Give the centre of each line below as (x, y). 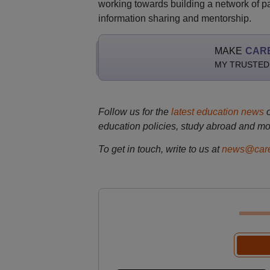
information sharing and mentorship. (174, 18)
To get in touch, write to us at (159, 149)
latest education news (217, 112)
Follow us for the (134, 112)
